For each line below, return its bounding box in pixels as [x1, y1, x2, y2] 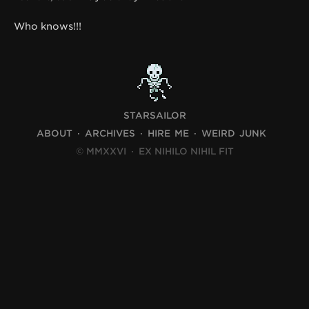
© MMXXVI [75, 146, 129, 157]
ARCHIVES [84, 128, 135, 139]
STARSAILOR [123, 110, 186, 121]
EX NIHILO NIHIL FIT [135, 146, 234, 157]
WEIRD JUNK [201, 128, 266, 139]
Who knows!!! [14, 20, 81, 32]
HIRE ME [147, 128, 189, 139]
